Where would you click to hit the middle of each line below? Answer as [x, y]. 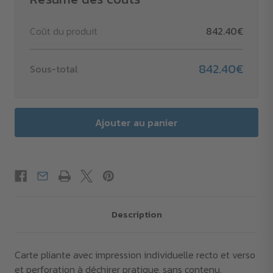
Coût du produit [64, 31]
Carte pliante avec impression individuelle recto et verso [135, 255]
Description [136, 214]
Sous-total [54, 69]
